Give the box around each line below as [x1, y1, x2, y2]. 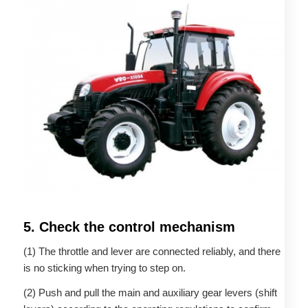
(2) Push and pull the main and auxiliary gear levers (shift [23, 287, 277, 299]
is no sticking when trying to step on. [23, 261, 186, 274]
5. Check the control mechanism [23, 219, 235, 234]
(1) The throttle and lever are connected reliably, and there [23, 245, 280, 257]
